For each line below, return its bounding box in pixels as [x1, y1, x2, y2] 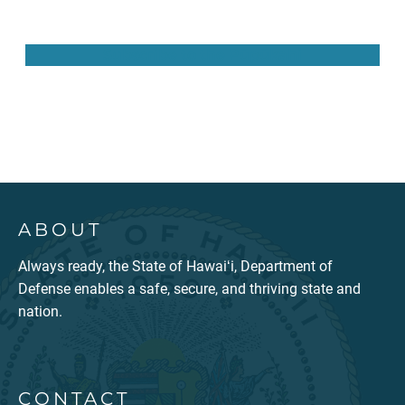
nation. [18, 302, 62, 320]
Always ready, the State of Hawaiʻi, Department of [18, 257, 333, 275]
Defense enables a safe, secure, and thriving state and [18, 279, 361, 297]
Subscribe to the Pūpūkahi [103, 45, 302, 63]
